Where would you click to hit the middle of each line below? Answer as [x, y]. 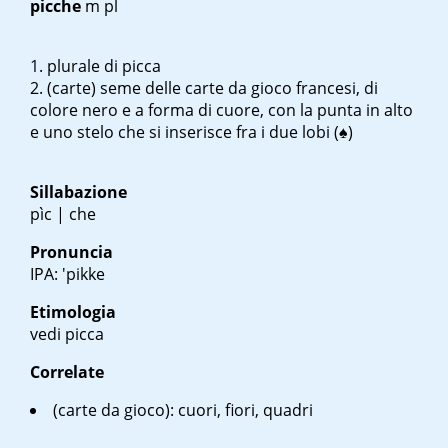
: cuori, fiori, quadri [241, 410]
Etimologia [73, 312]
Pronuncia [71, 252]
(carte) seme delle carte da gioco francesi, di [212, 88]
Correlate [67, 372]
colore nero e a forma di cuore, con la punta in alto [221, 110]
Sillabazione [78, 192]
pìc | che [63, 214]
